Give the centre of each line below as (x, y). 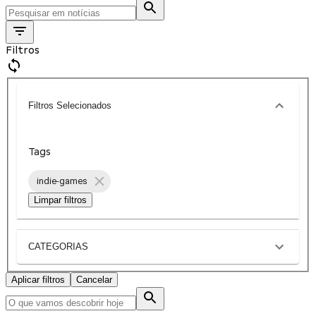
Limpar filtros (60, 200)
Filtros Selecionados (70, 106)
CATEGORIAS (58, 247)
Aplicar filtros (38, 279)
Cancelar (94, 279)
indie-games (62, 181)
